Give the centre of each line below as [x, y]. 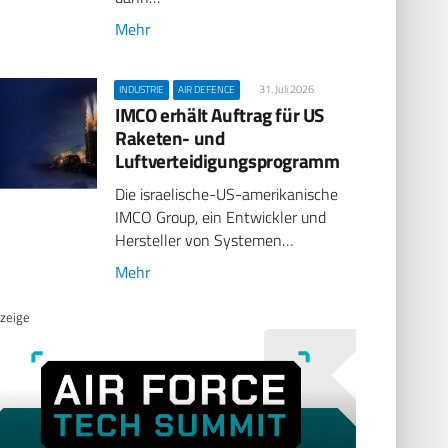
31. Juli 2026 [286, 88]
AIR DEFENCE [207, 89]
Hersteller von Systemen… [204, 240]
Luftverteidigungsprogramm [227, 160]
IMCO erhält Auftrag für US [220, 114]
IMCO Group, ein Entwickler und [221, 217]
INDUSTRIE [142, 89]
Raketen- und [170, 137]
